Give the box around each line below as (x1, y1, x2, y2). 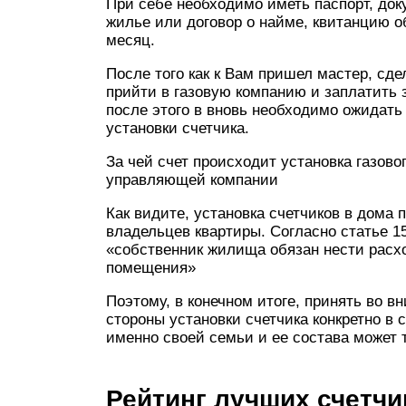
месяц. (106, 32, 155, 49)
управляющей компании (106, 171, 278, 188)
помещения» (106, 259, 196, 276)
